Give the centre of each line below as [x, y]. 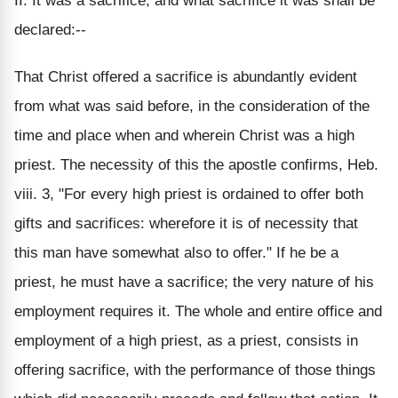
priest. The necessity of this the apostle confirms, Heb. [196, 164]
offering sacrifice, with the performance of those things [195, 370]
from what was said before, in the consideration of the [192, 106]
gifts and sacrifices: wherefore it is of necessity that [186, 223]
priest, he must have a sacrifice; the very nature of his [194, 282]
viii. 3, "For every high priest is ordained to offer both [189, 194]
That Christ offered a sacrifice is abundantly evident [186, 76]
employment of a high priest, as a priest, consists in [186, 340]
